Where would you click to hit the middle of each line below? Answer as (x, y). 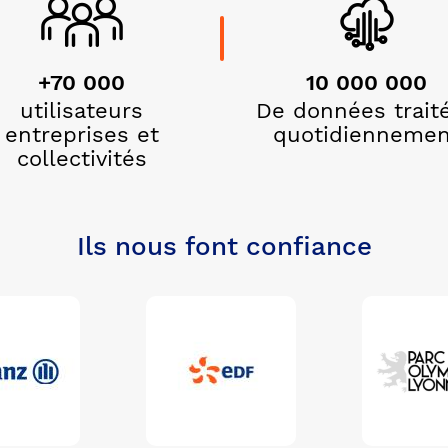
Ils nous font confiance (224, 246)
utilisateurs (81, 111)
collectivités (81, 159)
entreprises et (81, 135)
